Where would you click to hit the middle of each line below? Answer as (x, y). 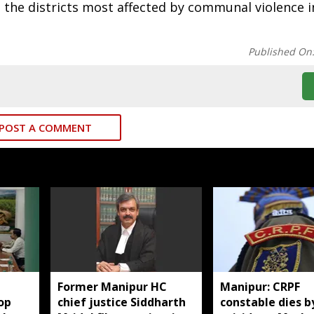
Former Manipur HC (112, 286)
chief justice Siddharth (122, 302)
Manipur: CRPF (260, 286)
